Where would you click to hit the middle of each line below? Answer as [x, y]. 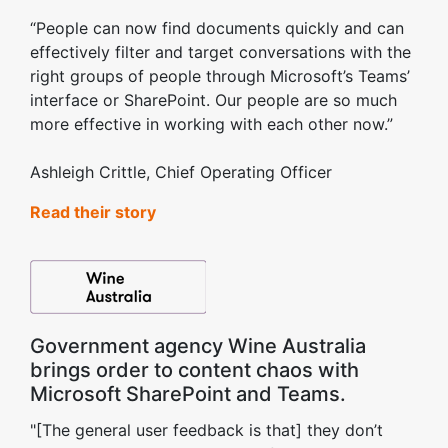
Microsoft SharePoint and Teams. [188, 394]
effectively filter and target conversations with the [220, 52]
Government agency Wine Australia [198, 346]
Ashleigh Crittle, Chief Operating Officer [181, 172]
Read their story [93, 212]
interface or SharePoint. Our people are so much [213, 100]
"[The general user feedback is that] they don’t [206, 430]
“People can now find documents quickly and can [217, 28]
